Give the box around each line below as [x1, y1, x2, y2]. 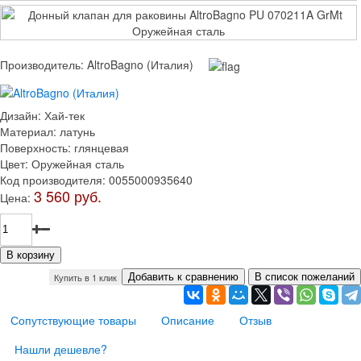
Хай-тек [44, 106, 85, 123]
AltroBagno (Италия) [87, 56, 193, 73]
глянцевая [74, 139, 129, 156]
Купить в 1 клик [54, 270, 117, 284]
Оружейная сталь [31, 155, 124, 172]
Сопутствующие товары [10, 311, 136, 328]
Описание [161, 311, 214, 328]
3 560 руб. [34, 185, 102, 206]
